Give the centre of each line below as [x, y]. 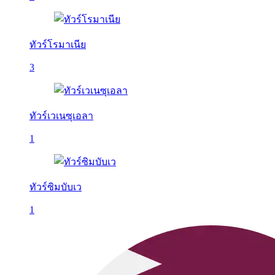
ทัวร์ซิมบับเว [56, 187]
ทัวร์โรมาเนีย [58, 45]
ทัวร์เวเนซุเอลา [61, 116]
